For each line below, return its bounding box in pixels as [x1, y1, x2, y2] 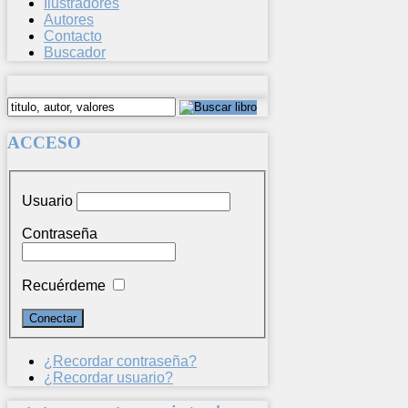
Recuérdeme [22, 277, 106, 293]
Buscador [44, 44, 106, 60]
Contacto [44, 27, 102, 44]
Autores [44, 11, 94, 27]
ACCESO [7, 133, 81, 153]
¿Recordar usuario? [44, 369, 173, 385]
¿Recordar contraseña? [44, 352, 197, 369]
